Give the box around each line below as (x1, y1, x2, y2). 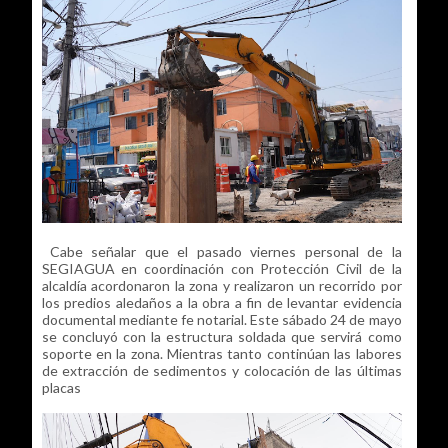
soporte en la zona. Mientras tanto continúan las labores (41, 345, 402, 363)
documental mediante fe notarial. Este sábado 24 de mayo (41, 311, 402, 329)
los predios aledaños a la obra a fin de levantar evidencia (41, 294, 402, 312)
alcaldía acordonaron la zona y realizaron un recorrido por (41, 277, 402, 295)
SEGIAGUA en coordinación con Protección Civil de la (41, 260, 402, 278)
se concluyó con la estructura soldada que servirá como (41, 328, 402, 346)
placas (41, 379, 81, 397)
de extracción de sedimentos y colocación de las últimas (41, 362, 402, 380)
